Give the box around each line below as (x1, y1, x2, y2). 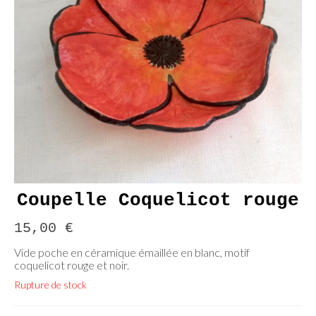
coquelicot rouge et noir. (14, 258, 129, 272)
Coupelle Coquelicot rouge (17, 190, 299, 211)
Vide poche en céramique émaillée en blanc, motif (14, 245, 250, 259)
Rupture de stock (14, 279, 87, 291)
